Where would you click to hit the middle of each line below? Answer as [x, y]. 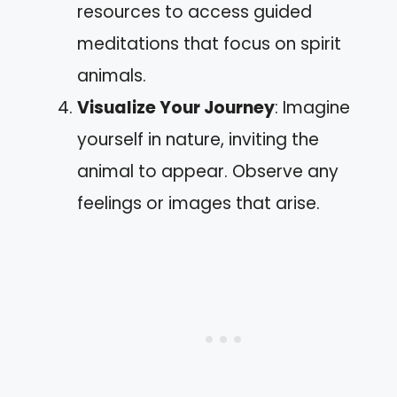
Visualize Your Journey [176, 107]
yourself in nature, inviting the [198, 139]
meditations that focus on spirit [209, 43]
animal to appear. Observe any [208, 171]
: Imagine [312, 107]
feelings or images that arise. [198, 203]
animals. [112, 75]
